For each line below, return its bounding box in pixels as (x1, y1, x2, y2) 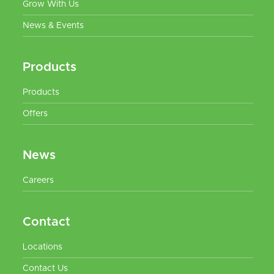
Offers (23, 109, 48, 118)
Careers (23, 176, 54, 185)
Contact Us (23, 264, 68, 273)
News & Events (23, 21, 84, 30)
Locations (23, 243, 62, 251)
